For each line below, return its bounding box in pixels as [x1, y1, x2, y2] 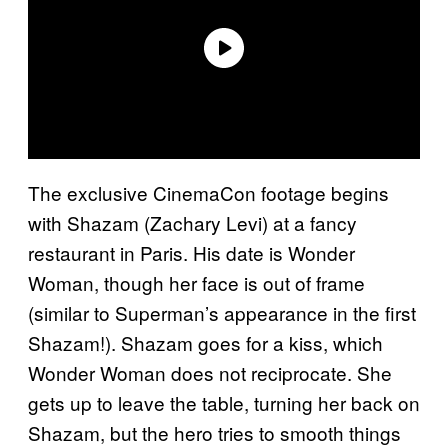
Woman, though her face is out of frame [28, 268, 365, 296]
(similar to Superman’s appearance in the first [28, 298, 416, 326]
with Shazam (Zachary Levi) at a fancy [28, 208, 357, 236]
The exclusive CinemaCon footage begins [28, 178, 389, 206]
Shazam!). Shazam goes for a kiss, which [28, 328, 383, 356]
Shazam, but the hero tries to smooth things [28, 418, 401, 446]
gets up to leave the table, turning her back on [28, 388, 420, 416]
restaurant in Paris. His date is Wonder [28, 238, 355, 266]
